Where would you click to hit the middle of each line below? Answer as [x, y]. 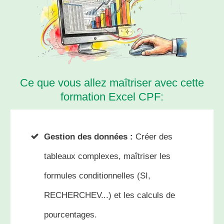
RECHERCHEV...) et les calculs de [109, 195]
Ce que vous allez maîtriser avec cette [112, 82]
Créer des [153, 136]
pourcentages [69, 214]
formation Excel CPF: [112, 96]
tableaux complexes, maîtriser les [107, 156]
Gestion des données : [88, 136]
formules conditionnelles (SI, [97, 175]
